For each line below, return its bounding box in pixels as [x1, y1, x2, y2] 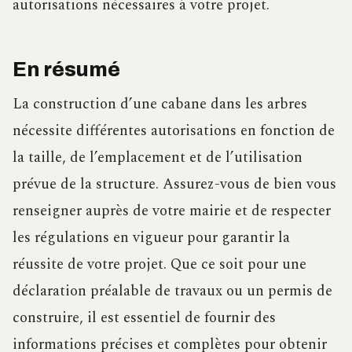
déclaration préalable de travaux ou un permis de [13, 280, 332, 303]
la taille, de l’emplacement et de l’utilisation [13, 146, 302, 170]
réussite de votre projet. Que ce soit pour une [13, 253, 306, 277]
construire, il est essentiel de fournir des [13, 306, 276, 330]
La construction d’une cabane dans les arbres [13, 93, 307, 116]
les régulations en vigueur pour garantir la [13, 226, 290, 250]
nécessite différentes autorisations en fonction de [13, 119, 335, 143]
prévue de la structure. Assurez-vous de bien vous [13, 173, 336, 196]
